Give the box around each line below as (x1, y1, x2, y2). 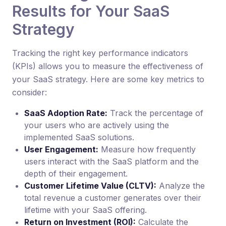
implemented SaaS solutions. (24, 132, 134, 142)
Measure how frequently (98, 144, 196, 154)
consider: (12, 87, 47, 97)
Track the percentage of (107, 108, 203, 118)
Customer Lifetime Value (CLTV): (24, 181, 156, 191)
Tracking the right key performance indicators (12, 48, 188, 58)
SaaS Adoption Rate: (24, 108, 107, 118)
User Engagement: (24, 144, 98, 154)
